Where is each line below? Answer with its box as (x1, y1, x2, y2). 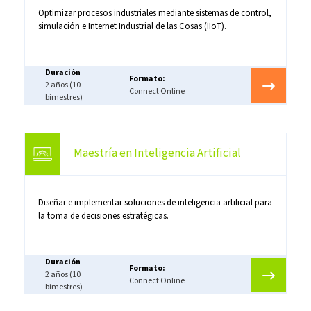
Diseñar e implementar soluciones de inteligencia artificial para (37, 196, 272, 209)
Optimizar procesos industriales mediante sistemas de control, (37, 6, 271, 19)
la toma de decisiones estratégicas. (37, 209, 169, 222)
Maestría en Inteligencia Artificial (73, 145, 241, 162)
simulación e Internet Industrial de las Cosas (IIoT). (37, 19, 226, 33)
